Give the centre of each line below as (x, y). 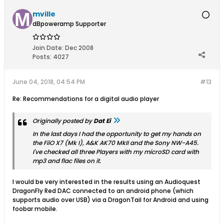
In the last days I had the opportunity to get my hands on (117, 134)
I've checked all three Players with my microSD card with (116, 152)
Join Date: (48, 48)
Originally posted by (63, 121)
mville (44, 14)
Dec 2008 (79, 48)
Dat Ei (102, 121)
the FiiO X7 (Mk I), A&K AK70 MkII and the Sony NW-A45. (115, 143)
